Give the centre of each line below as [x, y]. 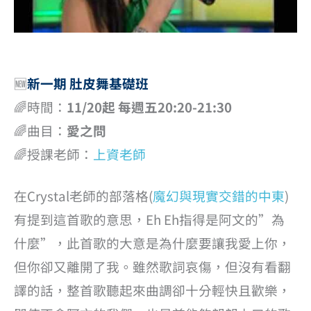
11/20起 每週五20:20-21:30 [149, 106]
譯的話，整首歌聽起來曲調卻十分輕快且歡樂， [152, 290]
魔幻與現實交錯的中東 [219, 196]
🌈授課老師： [53, 153]
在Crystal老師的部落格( [83, 196]
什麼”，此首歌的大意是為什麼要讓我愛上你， [152, 243]
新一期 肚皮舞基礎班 [88, 83]
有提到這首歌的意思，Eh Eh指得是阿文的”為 [149, 219]
